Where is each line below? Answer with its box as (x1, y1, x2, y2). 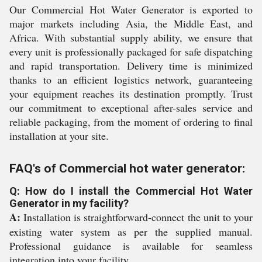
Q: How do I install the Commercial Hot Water (9, 185, 253, 197)
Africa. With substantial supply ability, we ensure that (9, 30, 253, 44)
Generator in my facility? (9, 197, 129, 209)
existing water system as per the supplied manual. (9, 225, 253, 239)
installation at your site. (9, 129, 109, 143)
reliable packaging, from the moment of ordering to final (9, 115, 253, 129)
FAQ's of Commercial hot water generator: (9, 161, 245, 175)
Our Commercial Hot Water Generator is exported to (9, 2, 253, 16)
